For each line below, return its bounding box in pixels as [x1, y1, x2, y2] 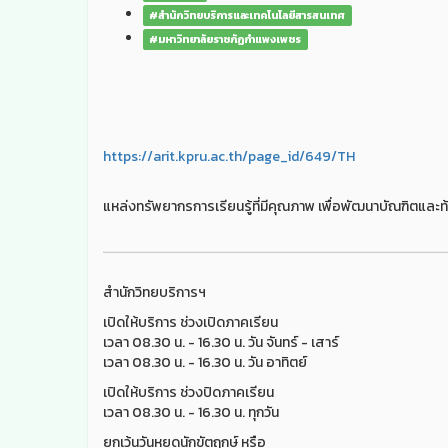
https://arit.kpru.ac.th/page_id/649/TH [103, 145, 355, 167]
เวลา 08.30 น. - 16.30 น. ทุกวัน [103, 401, 279, 423]
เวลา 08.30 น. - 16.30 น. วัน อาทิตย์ [103, 351, 307, 373]
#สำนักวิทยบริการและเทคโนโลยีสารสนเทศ [149, 6, 346, 23]
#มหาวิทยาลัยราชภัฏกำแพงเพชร [149, 30, 302, 47]
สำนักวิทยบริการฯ [103, 281, 206, 303]
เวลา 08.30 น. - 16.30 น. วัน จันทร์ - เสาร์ [103, 331, 339, 353]
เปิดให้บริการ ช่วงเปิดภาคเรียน [103, 311, 278, 333]
